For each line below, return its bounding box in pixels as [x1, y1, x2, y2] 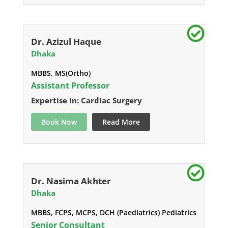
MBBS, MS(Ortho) [31, 68, 91, 78]
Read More [102, 117, 140, 127]
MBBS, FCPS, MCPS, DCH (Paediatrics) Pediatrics [31, 208, 196, 218]
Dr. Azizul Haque [31, 36, 101, 48]
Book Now [41, 117, 77, 127]
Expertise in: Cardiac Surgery [31, 95, 142, 106]
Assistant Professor [31, 80, 109, 92]
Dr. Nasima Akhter [31, 175, 111, 187]
